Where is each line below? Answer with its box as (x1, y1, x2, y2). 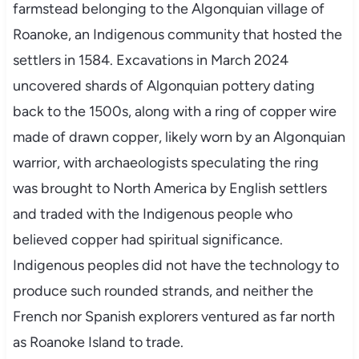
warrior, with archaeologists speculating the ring (12, 153, 319, 171)
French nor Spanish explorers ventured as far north (12, 307, 335, 325)
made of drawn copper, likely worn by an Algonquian (12, 127, 345, 146)
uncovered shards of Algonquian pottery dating (12, 76, 315, 95)
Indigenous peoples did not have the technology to (12, 256, 339, 274)
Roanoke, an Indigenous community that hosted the (12, 25, 342, 43)
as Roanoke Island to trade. (12, 333, 184, 351)
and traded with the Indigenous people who (12, 204, 292, 223)
